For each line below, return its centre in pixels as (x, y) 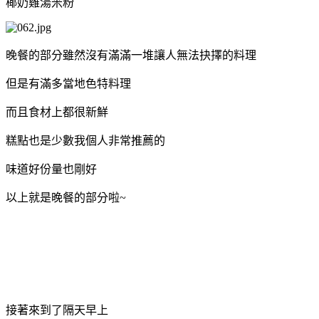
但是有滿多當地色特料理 (68, 83)
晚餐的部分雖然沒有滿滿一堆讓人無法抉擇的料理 (131, 55)
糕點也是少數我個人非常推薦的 (85, 140)
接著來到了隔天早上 (57, 310)
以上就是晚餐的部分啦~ (66, 197)
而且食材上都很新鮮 (57, 112)
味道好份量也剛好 (51, 169)
